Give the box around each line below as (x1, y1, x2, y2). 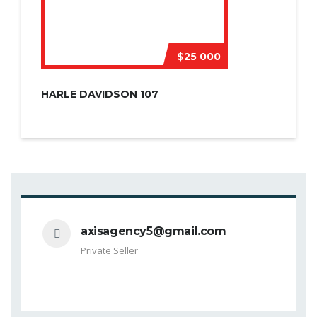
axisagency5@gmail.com (81, 224, 226, 238)
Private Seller (81, 243, 138, 257)
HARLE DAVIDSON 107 (41, 87, 158, 100)
